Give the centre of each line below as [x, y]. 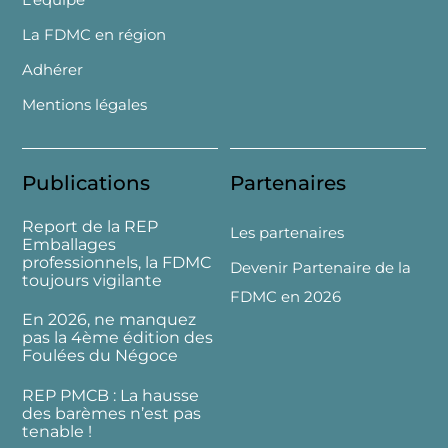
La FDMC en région [94, 34]
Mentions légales [85, 104]
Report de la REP [90, 226]
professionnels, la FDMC [117, 262]
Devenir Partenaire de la [321, 267]
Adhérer [53, 69]
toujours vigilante [92, 280]
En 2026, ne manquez [109, 320]
